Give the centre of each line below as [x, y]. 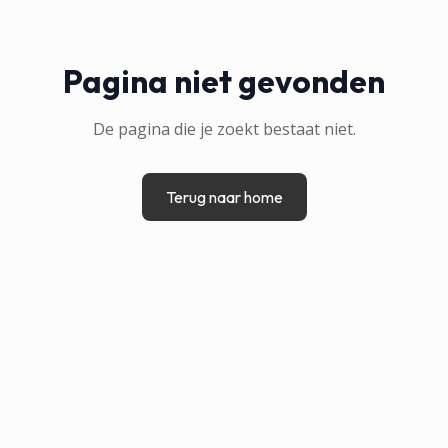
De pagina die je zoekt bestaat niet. [224, 128]
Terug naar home [224, 196]
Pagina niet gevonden [224, 80]
